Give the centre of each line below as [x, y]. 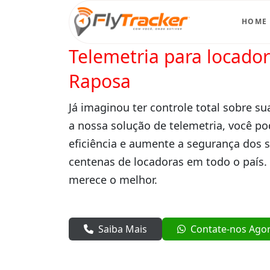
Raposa [100, 81]
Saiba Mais [123, 229]
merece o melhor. [113, 179]
